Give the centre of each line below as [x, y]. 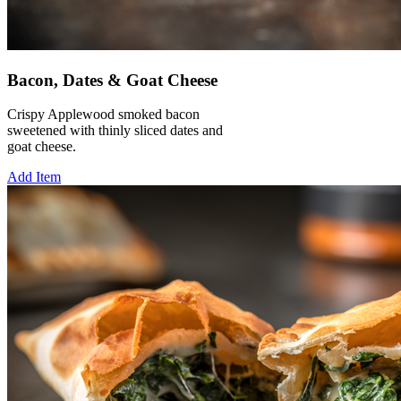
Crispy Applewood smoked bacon [103, 115]
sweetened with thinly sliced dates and [115, 131]
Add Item [34, 177]
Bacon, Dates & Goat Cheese [112, 80]
